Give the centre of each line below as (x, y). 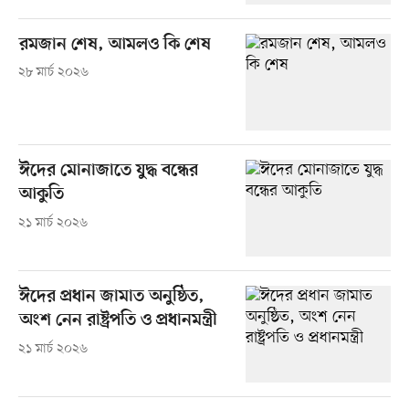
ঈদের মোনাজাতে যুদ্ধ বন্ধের (108, 171)
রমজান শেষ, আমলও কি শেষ (115, 45)
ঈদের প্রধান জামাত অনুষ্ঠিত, (111, 297)
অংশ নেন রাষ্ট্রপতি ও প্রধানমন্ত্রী (118, 320)
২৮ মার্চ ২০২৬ (53, 73)
